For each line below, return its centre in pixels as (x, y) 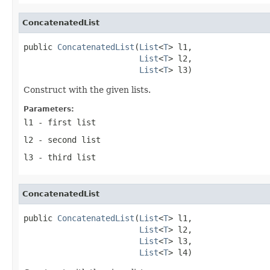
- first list (64, 122)
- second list (67, 140)
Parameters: (49, 109)
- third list (64, 157)
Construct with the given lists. (87, 89)
